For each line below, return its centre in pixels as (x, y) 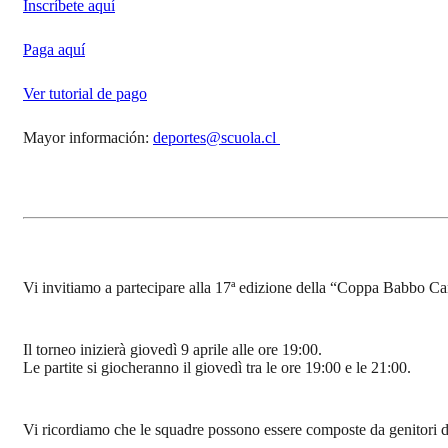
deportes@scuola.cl (216, 137)
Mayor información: (88, 137)
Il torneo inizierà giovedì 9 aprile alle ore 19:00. (172, 349)
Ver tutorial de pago (85, 93)
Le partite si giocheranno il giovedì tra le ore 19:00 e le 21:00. (217, 367)
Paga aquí (54, 49)
